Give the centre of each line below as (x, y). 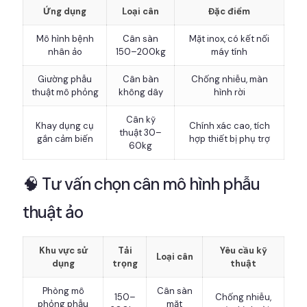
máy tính (229, 52)
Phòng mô (63, 291)
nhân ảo (65, 52)
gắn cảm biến (65, 139)
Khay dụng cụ (65, 126)
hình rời (229, 93)
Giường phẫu (65, 79)
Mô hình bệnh (65, 39)
